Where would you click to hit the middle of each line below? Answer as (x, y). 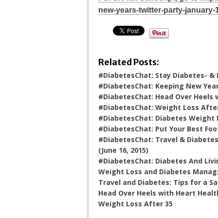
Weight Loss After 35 (136, 204)
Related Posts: (129, 62)
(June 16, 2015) (123, 150)
